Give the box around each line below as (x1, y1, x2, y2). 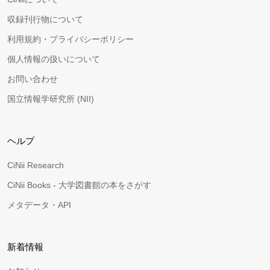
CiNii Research (7, 160, 64, 170)
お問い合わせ (7, 74, 58, 84)
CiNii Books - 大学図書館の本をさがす (7, 180, 151, 190)
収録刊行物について (7, 14, 83, 24)
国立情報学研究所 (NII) (7, 94, 94, 104)
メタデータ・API (7, 200, 71, 210)
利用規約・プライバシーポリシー (7, 34, 134, 44)
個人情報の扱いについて (7, 54, 100, 64)
